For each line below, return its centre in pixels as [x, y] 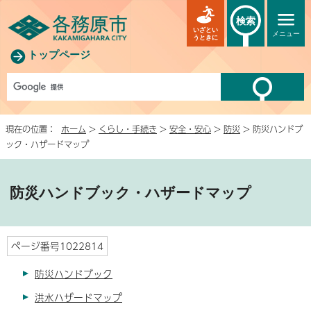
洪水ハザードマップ [78, 297]
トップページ [59, 54]
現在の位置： [33, 128]
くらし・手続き [128, 128]
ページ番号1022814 [57, 246]
